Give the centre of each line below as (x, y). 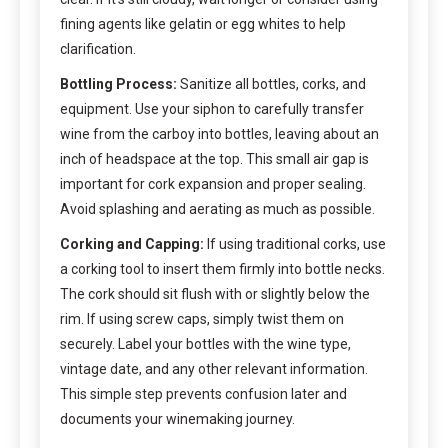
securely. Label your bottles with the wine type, (205, 343)
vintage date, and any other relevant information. (214, 368)
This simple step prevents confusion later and (203, 393)
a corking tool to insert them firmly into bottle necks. (222, 268)
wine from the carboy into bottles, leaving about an (219, 133)
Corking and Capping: (132, 243)
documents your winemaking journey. (177, 418)
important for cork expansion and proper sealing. (213, 183)
